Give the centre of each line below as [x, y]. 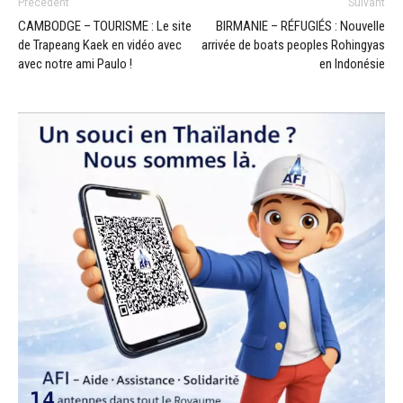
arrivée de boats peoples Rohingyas [293, 45]
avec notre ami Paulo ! [75, 63]
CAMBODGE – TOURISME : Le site [105, 26]
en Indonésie [352, 63]
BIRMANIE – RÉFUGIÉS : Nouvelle [300, 26]
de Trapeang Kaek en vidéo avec [100, 45]
